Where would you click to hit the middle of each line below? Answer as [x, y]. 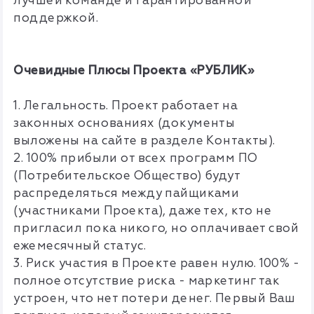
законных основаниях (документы [124, 123]
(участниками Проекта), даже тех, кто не [143, 211]
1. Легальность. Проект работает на [125, 106]
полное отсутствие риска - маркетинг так [147, 281]
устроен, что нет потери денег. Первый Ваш [155, 299]
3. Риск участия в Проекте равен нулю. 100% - [157, 264]
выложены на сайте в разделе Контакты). [144, 141]
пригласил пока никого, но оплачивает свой [156, 228]
